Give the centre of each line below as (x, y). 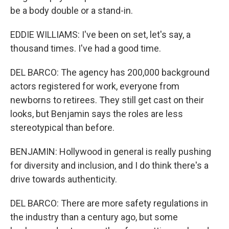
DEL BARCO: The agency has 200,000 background (110, 72)
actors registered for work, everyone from (95, 86)
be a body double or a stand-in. (72, 10)
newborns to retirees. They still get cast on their (107, 100)
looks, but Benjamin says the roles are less (97, 114)
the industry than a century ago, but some (94, 217)
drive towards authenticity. (64, 179)
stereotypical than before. (62, 128)
